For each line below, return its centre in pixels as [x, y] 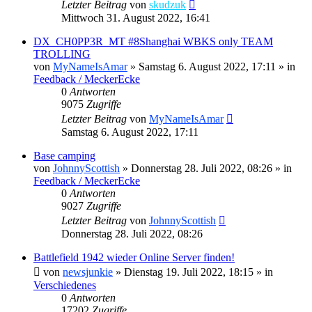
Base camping [64, 155]
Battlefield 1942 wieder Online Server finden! [134, 257]
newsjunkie [88, 272]
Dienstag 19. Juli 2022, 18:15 [189, 272]
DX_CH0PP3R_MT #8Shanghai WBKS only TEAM [153, 41]
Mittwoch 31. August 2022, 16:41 [136, 17]
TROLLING [62, 54]
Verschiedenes [65, 285]
